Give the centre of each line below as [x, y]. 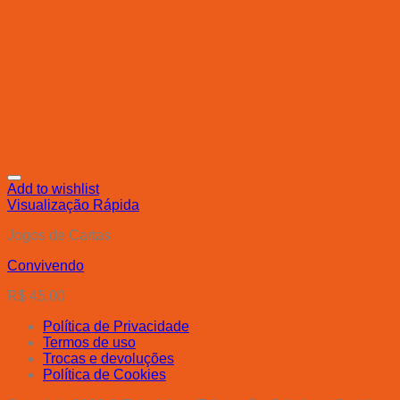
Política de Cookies [104, 375]
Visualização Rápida [73, 205]
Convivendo [46, 266]
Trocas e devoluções [108, 359]
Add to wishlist [53, 189]
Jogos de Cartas [59, 236]
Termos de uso [89, 343]
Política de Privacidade [116, 327]
